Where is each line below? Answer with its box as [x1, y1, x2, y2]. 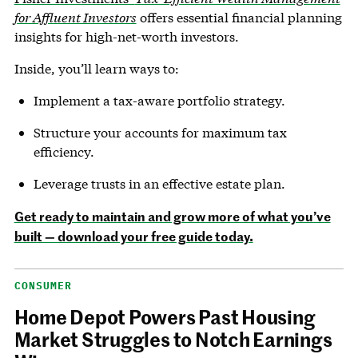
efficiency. [33, 143, 94, 161]
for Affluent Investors [14, 9, 137, 26]
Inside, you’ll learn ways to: [14, 60, 179, 78]
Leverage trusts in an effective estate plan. [33, 175, 285, 193]
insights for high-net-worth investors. [14, 28, 239, 46]
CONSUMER [14, 279, 73, 293]
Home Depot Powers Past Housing [14, 303, 316, 331]
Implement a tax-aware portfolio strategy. [33, 92, 285, 109]
